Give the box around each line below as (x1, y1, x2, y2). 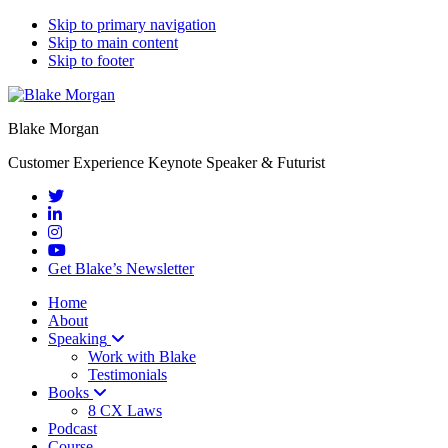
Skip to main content (48, 34, 178, 51)
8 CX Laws (88, 402, 162, 419)
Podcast (48, 420, 97, 437)
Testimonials (88, 366, 167, 383)
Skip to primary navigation (48, 16, 216, 33)
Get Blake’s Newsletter (48, 260, 194, 277)
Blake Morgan (8, 120, 99, 137)
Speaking (48, 330, 107, 347)
